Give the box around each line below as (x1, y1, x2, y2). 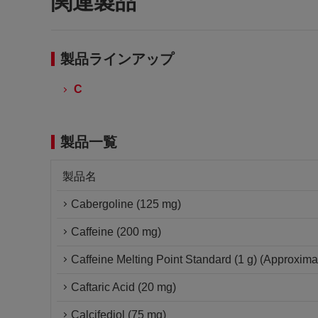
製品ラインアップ (60, 51, 174, 67)
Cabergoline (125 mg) (71, 198, 181, 210)
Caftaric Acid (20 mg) (71, 281, 176, 293)
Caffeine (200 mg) (71, 226, 161, 238)
